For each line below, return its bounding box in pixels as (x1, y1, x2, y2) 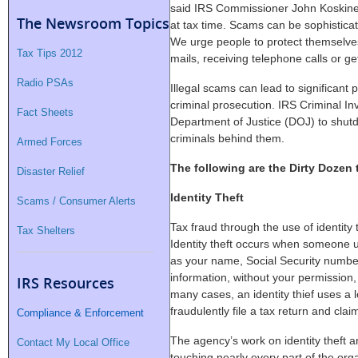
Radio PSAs (17, 77, 74, 89)
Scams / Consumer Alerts (17, 195, 136, 208)
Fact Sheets (17, 106, 74, 119)
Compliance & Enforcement (17, 307, 144, 320)
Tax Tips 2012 (17, 47, 82, 60)
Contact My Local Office (17, 336, 129, 349)
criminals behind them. (170, 132, 284, 145)
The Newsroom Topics (17, 14, 169, 34)
